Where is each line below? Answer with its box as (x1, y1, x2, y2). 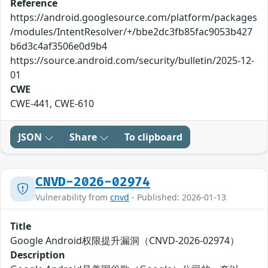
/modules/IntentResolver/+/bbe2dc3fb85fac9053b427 (10, 25, 252, 39)
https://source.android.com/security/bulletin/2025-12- (10, 54, 254, 68)
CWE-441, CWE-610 (10, 97, 94, 111)
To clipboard (124, 130, 182, 144)
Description (10, 248, 65, 262)
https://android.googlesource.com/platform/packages (10, 11, 257, 25)
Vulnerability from (35, 191, 110, 203)
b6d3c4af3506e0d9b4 (10, 39, 107, 53)
